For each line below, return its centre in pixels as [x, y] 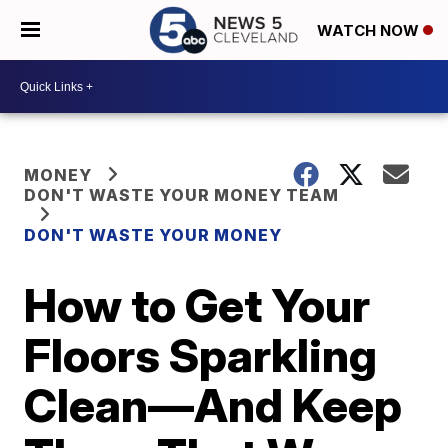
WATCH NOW [370, 31]
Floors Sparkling [201, 355]
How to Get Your [197, 305]
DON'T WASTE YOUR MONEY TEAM [182, 195]
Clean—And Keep [213, 405]
